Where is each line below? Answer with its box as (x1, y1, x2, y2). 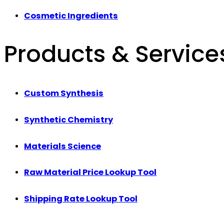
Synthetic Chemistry (24, 113, 113, 125)
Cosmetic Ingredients (24, 10, 118, 22)
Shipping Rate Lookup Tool (24, 193, 137, 204)
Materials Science (24, 140, 101, 152)
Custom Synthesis (24, 87, 103, 99)
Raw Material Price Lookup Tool (24, 166, 156, 178)
